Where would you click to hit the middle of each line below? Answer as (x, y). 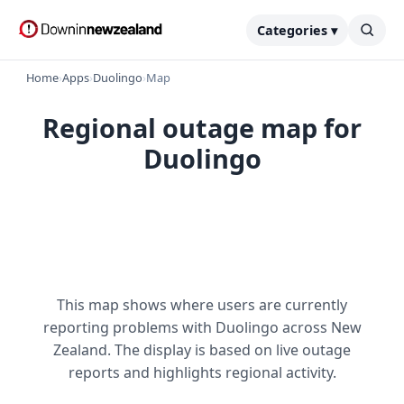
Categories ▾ (297, 30)
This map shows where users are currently (202, 305)
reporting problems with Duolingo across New (202, 327)
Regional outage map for (202, 128)
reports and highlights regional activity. (202, 372)
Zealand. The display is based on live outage (202, 350)
